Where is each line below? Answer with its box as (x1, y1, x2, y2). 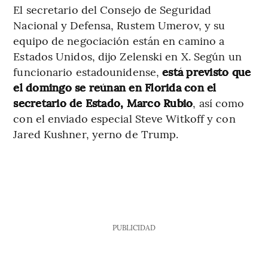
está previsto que (162, 63, 251, 79)
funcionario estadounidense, (13, 63, 163, 79)
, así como (193, 95, 245, 110)
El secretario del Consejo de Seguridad (13, 1, 212, 17)
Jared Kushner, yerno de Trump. (13, 126, 179, 141)
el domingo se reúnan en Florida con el (13, 79, 217, 95)
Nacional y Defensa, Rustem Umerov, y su (13, 17, 226, 32)
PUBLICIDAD (112, 222, 156, 232)
